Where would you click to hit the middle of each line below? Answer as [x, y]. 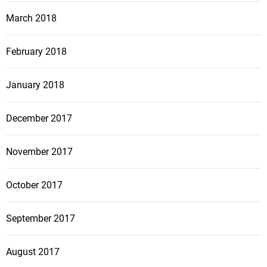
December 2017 [39, 119]
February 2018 [36, 52]
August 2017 [33, 252]
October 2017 [34, 185]
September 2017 [41, 219]
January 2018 [35, 85]
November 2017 [39, 152]
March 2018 [31, 18]
